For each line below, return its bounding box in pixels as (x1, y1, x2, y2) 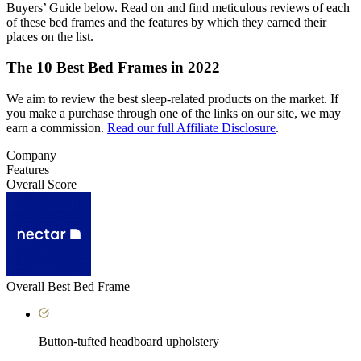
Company (6, 148, 56, 163)
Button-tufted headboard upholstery (39, 334, 219, 349)
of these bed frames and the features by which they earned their (6, 15, 326, 29)
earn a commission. (6, 121, 107, 135)
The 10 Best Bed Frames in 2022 (6, 59, 220, 77)
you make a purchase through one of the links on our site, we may (6, 106, 341, 121)
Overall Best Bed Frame (6, 280, 130, 294)
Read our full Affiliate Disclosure (107, 121, 276, 135)
